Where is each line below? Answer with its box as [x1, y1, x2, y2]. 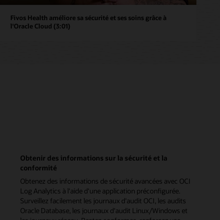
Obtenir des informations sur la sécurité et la [20, 153, 168, 163]
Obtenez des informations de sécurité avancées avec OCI [20, 176, 191, 186]
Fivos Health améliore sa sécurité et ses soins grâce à [10, 13, 167, 22]
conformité [20, 163, 57, 172]
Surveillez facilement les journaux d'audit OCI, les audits [20, 195, 187, 205]
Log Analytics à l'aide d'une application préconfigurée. [20, 186, 181, 195]
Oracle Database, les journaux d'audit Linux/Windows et [20, 205, 188, 215]
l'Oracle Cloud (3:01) [10, 22, 71, 30]
